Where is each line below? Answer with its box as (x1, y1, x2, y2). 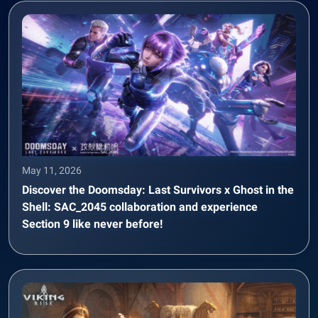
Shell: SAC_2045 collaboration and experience (22, 199, 258, 214)
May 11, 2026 (22, 164, 82, 176)
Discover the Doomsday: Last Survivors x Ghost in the (22, 182, 294, 197)
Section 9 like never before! (22, 216, 163, 231)
